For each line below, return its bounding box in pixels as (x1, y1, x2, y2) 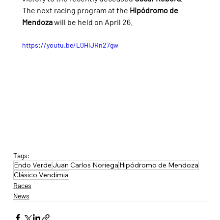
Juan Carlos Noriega (52, 161, 118, 170)
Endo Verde (13, 161, 52, 170)
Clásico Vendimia (13, 170, 69, 180)
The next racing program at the (22, 5, 130, 15)
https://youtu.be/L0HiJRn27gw (22, 40, 118, 49)
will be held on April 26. (52, 17, 133, 27)
